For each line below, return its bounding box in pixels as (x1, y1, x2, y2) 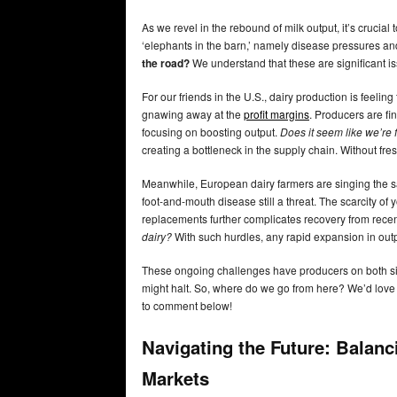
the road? (142, 55, 190, 72)
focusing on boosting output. (142, 124, 280, 140)
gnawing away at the (142, 106, 244, 122)
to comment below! (142, 298, 232, 314)
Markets (142, 364, 209, 391)
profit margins (244, 106, 309, 122)
